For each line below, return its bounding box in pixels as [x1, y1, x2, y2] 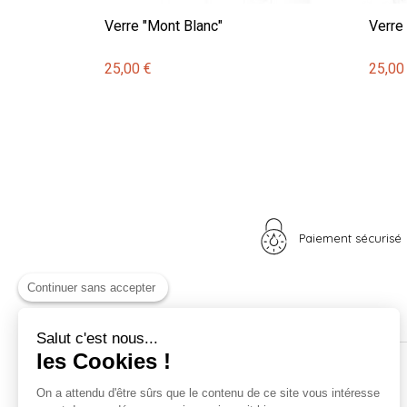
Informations [271, 374, 379, 398]
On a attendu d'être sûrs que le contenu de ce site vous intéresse [36, 386, 380, 400]
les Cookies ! [36, 349, 171, 373]
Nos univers [95, 374, 194, 398]
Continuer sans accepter [27, 281, 155, 294]
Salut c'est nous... [36, 330, 158, 347]
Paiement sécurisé [299, 230, 402, 245]
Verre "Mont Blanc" [104, 16, 223, 35]
